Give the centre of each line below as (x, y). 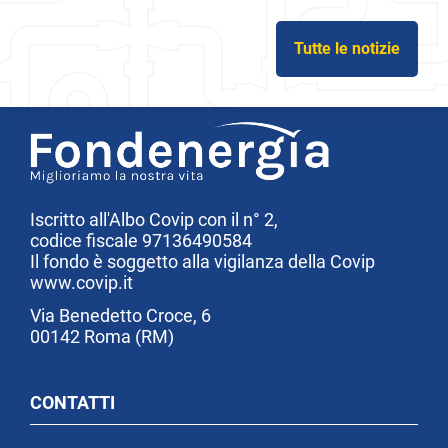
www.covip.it (81, 282)
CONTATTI (72, 402)
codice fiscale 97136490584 (141, 240)
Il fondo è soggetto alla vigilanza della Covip (202, 261)
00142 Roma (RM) (102, 336)
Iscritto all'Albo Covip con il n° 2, (154, 219)
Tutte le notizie (347, 48)
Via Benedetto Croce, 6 (120, 315)
